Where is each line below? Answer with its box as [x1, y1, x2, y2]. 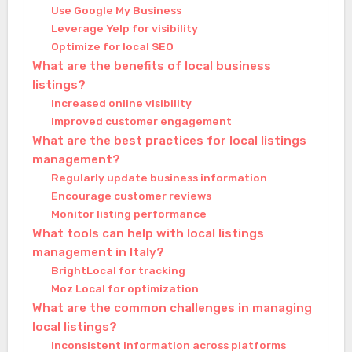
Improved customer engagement [50, 115, 232, 128]
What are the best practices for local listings [31, 134, 306, 148]
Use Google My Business [50, 4, 181, 17]
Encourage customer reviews [50, 189, 211, 203]
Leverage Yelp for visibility [50, 22, 198, 35]
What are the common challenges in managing [31, 301, 312, 316]
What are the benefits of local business [31, 59, 271, 74]
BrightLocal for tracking [50, 264, 185, 277]
